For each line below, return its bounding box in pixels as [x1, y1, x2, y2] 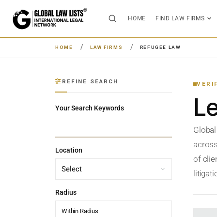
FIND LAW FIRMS [155, 15, 205, 22]
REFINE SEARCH [62, 78, 119, 85]
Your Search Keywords [55, 104, 124, 112]
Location [55, 146, 82, 154]
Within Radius [62, 207, 98, 215]
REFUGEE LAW [139, 44, 181, 50]
